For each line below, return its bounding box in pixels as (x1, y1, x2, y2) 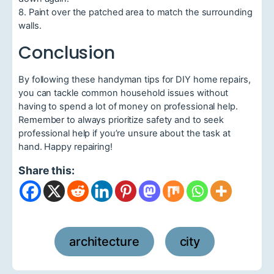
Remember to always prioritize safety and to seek (18, 114, 224, 126)
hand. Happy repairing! (18, 141, 113, 153)
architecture (68, 234, 139, 249)
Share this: (18, 164, 75, 177)
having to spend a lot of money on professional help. (18, 101, 238, 113)
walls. (18, 20, 42, 32)
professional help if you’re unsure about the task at (18, 128, 231, 139)
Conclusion (18, 40, 115, 65)
